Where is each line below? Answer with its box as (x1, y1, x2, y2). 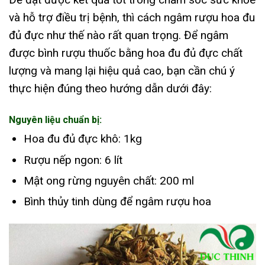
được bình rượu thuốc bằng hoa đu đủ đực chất (9, 46, 243, 60)
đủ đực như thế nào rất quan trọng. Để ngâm (9, 28, 228, 43)
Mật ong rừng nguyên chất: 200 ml (23, 173, 194, 188)
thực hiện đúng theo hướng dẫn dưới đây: (9, 82, 212, 96)
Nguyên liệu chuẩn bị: (9, 114, 102, 126)
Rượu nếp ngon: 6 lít (23, 153, 122, 167)
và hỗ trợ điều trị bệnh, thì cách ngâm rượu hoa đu (9, 11, 255, 25)
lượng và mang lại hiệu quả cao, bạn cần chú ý (9, 64, 235, 78)
